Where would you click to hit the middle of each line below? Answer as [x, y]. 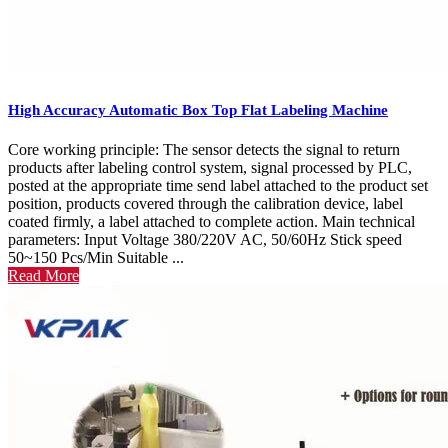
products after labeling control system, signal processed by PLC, [210, 167]
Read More [43, 275]
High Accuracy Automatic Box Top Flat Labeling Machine [198, 109]
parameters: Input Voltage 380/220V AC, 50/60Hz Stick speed [205, 239]
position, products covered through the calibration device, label [205, 203]
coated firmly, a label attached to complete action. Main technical [211, 221]
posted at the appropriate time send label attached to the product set [218, 185]
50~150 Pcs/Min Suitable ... [96, 257]
